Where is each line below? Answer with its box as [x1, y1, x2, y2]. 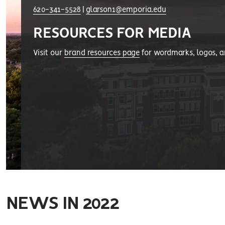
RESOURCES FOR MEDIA [33, 27, 191, 41]
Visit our [33, 50, 64, 57]
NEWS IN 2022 [6, 195, 119, 213]
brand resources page [64, 50, 140, 57]
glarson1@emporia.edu [85, 7, 166, 14]
